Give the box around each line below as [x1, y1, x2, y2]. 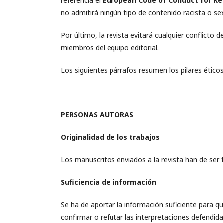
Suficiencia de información [61, 177, 156, 187]
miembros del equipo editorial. [61, 43, 159, 52]
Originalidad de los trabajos [61, 132, 160, 142]
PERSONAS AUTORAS [61, 110, 133, 119]
